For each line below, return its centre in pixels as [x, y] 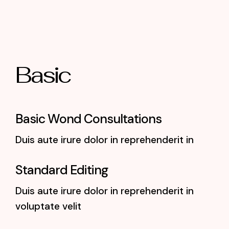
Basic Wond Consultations [88, 119]
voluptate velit [48, 207]
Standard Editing [62, 170]
